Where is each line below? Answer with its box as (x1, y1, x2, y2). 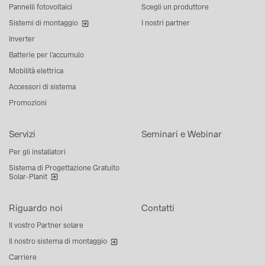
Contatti (141, 202, 174, 214)
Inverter (9, 34, 35, 44)
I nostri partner (141, 18, 190, 28)
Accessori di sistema (9, 82, 76, 92)
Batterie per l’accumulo (9, 50, 84, 60)
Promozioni (9, 98, 47, 108)
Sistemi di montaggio (9, 18, 78, 28)
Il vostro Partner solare (9, 221, 83, 230)
